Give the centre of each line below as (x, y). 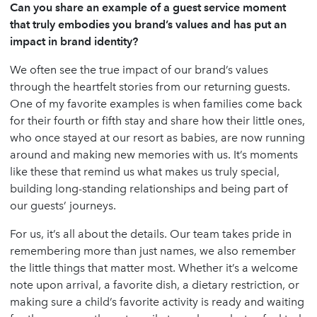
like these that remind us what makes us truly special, (145, 172)
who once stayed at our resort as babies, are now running (157, 138)
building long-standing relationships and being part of (149, 189)
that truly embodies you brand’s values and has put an (148, 25)
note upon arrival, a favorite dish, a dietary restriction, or (155, 285)
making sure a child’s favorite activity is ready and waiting (157, 302)
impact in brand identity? (74, 42)
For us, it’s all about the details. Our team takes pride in (151, 234)
